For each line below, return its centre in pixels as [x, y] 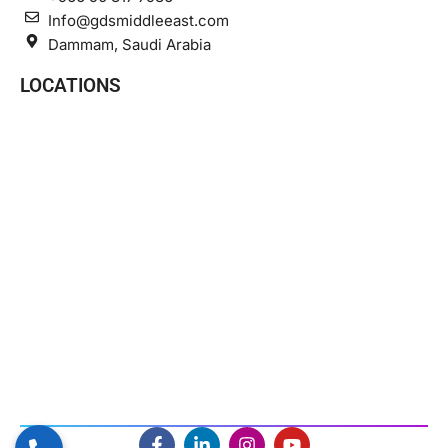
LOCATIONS [70, 85]
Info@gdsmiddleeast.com [138, 20]
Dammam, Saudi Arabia [129, 44]
